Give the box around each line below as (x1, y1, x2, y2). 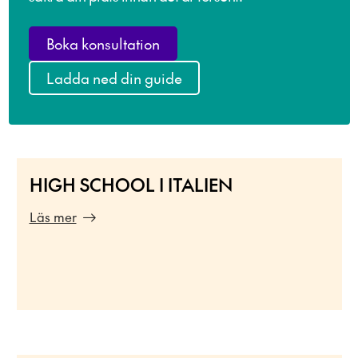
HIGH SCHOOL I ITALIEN (29, 173, 238, 197)
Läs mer (29, 208, 77, 225)
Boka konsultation (46, 34, 160, 54)
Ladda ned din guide (46, 68, 182, 88)
